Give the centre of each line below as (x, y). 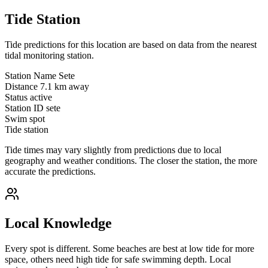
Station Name (31, 76)
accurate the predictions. (50, 172)
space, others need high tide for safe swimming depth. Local (118, 259)
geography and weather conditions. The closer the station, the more (131, 161)
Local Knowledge (58, 223)
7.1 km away (65, 87)
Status (16, 98)
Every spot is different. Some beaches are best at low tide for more (130, 248)
